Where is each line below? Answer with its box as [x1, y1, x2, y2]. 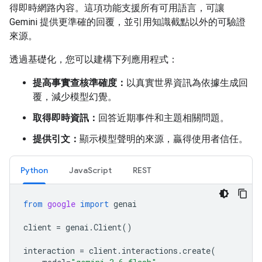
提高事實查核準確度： [33, 77, 126, 88]
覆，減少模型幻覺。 [33, 91, 117, 102]
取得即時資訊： [33, 112, 98, 123]
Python [20, 165, 48, 175]
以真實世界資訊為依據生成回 [126, 77, 248, 88]
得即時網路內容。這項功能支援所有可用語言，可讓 [9, 2, 225, 13]
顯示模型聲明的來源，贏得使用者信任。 [80, 133, 248, 144]
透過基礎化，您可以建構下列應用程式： [9, 54, 178, 65]
